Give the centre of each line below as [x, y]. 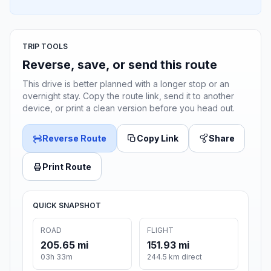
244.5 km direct [175, 257]
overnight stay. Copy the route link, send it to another [128, 96]
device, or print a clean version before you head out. [129, 108]
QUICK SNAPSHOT [67, 206]
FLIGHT [160, 230]
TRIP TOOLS [45, 47]
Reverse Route [74, 139]
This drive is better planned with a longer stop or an [126, 84]
